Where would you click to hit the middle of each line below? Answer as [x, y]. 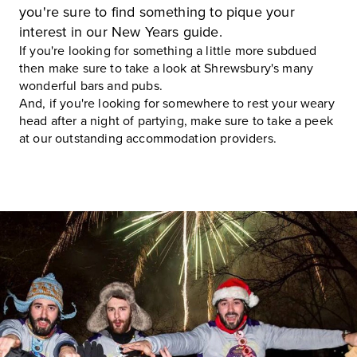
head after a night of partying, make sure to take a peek [176, 121]
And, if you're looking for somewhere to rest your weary [177, 104]
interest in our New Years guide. [121, 32]
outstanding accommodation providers [164, 139]
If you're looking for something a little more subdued [168, 51]
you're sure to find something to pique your [157, 12]
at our [37, 139]
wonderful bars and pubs [89, 86]
